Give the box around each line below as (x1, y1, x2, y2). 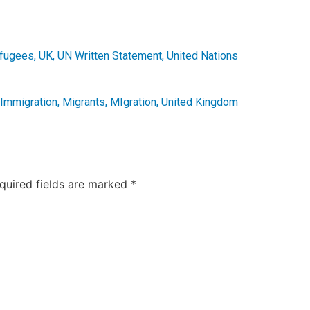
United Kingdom (161, 95, 238, 109)
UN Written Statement (57, 49, 162, 63)
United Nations (167, 49, 238, 63)
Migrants (62, 95, 105, 109)
